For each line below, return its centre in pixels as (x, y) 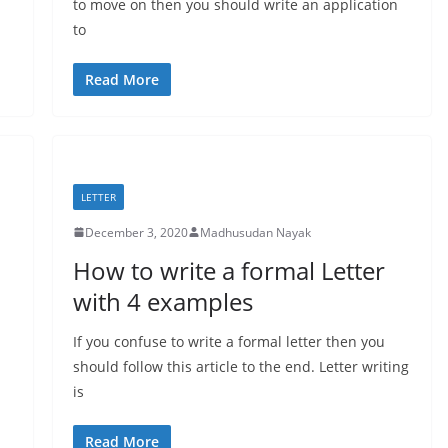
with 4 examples (162, 301)
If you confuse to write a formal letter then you (228, 341)
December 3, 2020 (136, 232)
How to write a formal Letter (228, 270)
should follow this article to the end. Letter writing (240, 366)
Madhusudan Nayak (255, 232)
